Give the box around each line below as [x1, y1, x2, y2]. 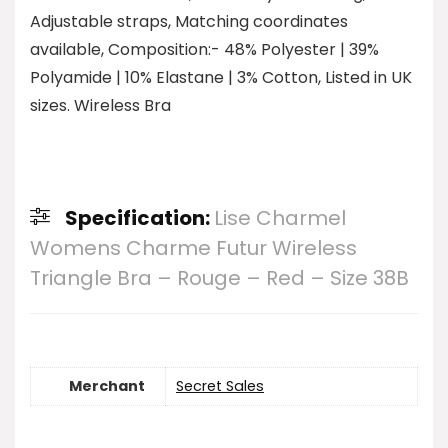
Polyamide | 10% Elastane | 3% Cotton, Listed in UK [30, 66, 412, 89]
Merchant [69, 376, 145, 397]
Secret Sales [176, 376, 264, 397]
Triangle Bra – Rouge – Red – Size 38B [30, 264, 409, 292]
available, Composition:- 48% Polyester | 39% [30, 38, 379, 61]
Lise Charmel [214, 204, 346, 232]
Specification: [65, 204, 214, 232]
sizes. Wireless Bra [30, 94, 171, 117]
